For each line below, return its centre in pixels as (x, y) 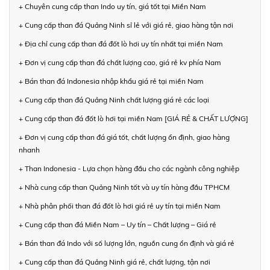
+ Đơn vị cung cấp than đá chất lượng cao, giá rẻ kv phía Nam (120, 62)
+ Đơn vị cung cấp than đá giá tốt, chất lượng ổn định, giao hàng (124, 137)
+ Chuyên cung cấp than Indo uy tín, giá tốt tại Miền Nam (112, 6)
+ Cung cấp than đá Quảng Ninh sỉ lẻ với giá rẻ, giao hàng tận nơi (126, 25)
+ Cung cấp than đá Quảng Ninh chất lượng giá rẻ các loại (114, 99)
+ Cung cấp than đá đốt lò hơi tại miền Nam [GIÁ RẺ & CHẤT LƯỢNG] (133, 118)
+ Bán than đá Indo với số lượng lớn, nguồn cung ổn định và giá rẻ (127, 243)
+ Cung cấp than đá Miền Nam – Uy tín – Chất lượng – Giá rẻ (118, 224)
